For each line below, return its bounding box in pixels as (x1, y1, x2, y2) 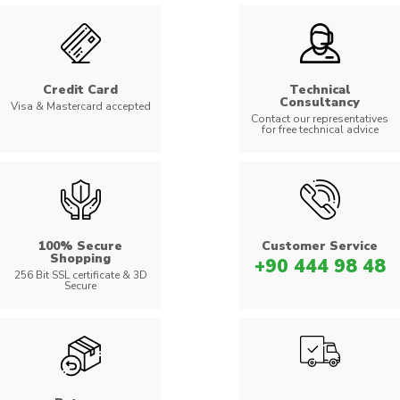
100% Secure (38, 237, 122, 254)
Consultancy (279, 94, 360, 111)
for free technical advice (261, 122, 379, 137)
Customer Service (262, 237, 378, 254)
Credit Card (43, 81, 118, 98)
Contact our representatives (251, 112, 388, 126)
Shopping (50, 250, 111, 267)
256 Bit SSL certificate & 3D (13, 268, 147, 282)
